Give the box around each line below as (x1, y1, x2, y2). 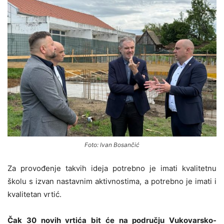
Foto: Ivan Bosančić (84, 141, 139, 149)
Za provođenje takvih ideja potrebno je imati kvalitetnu (7, 163, 216, 173)
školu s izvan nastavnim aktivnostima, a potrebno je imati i (7, 176, 216, 186)
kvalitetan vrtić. (7, 189, 61, 199)
